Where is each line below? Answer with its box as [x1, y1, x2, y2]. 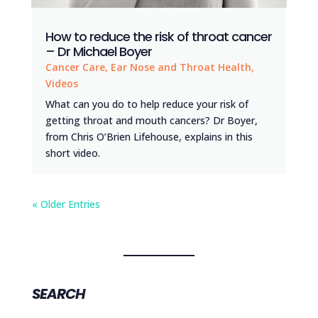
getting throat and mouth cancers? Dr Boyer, [45, 113, 258, 127]
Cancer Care [45, 60, 105, 74]
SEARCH [31, 284, 85, 305]
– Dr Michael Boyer [45, 42, 152, 60]
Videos [45, 76, 78, 90]
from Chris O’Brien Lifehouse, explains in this [45, 129, 253, 143]
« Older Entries [31, 197, 100, 211]
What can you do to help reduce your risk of [45, 97, 248, 111]
